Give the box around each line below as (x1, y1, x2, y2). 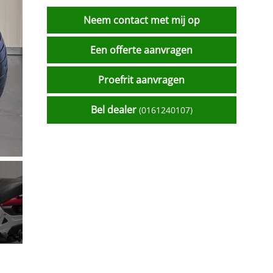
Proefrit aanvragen (98, 73, 185, 87)
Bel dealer (90, 103, 139, 116)
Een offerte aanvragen (90, 43, 193, 57)
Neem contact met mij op (83, 13, 200, 27)
